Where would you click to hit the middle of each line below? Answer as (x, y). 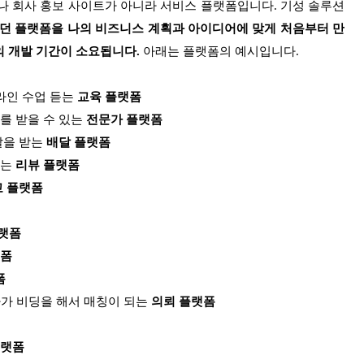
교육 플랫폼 (109, 97)
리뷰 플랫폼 (48, 165)
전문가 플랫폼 (124, 120)
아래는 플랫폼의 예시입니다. (221, 52)
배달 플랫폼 (78, 143)
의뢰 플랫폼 (183, 302)
